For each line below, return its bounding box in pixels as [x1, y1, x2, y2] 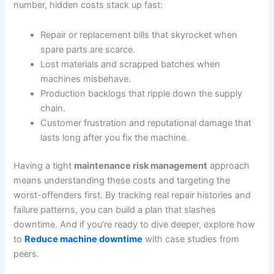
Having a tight [13, 160, 75, 172]
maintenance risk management [74, 160, 208, 172]
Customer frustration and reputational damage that [40, 117, 252, 129]
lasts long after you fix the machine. [40, 132, 189, 144]
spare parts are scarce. [40, 44, 136, 56]
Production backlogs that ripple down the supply [40, 88, 243, 100]
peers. [13, 248, 40, 260]
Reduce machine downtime [24, 234, 143, 245]
